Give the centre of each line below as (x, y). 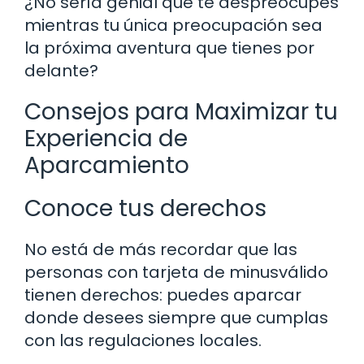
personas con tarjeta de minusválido (176, 273)
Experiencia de (106, 139)
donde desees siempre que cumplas (176, 318)
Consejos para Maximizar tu (181, 112)
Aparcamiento (107, 166)
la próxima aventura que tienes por (169, 48)
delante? (61, 71)
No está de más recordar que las (161, 250)
